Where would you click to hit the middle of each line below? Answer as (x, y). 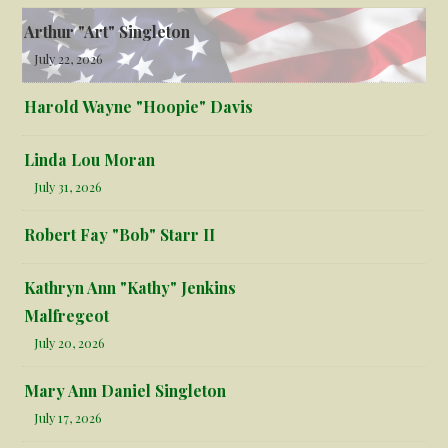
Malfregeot (67, 315)
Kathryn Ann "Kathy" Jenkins (130, 287)
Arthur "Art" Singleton (107, 31)
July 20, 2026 (70, 342)
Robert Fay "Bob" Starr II (120, 234)
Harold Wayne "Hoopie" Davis (139, 106)
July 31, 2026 (68, 186)
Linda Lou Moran (90, 159)
